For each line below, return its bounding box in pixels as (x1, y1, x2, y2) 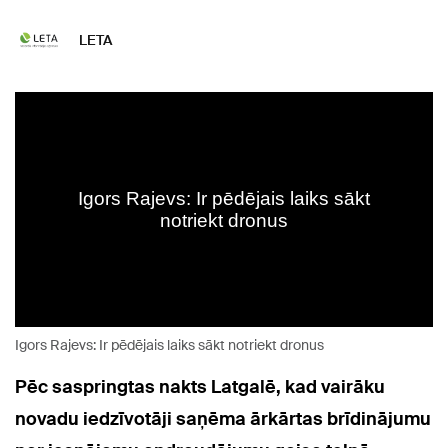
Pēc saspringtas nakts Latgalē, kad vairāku (15, 375, 385, 400)
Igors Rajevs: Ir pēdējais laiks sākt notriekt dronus (15, 336, 324, 355)
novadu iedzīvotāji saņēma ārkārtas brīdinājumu (15, 407, 431, 432)
